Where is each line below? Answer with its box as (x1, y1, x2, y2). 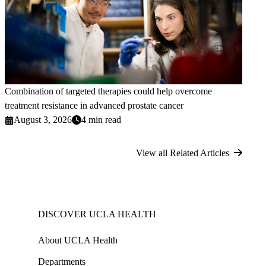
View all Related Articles (136, 148, 229, 159)
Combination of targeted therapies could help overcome (5, 86, 212, 97)
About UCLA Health (38, 235, 118, 246)
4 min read (81, 115, 122, 125)
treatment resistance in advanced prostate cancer (5, 100, 183, 111)
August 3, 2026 (14, 115, 72, 125)
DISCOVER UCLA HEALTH (38, 209, 156, 220)
